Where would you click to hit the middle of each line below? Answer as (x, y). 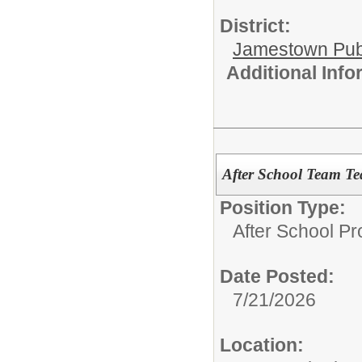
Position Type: (283, 208)
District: (255, 26)
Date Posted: (277, 276)
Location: (262, 345)
